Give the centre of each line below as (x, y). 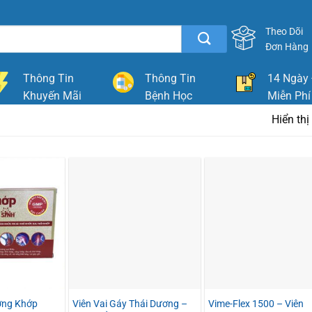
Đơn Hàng (287, 47)
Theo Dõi (284, 31)
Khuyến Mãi (52, 96)
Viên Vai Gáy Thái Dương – (130, 304)
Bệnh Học (169, 96)
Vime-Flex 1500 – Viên (256, 304)
